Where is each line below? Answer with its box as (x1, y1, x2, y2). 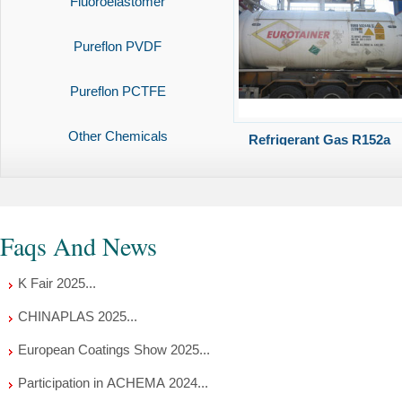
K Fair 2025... (18, 275, 96, 291)
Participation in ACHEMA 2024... (18, 375, 208, 390)
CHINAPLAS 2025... (18, 309, 137, 324)
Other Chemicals (67, 128, 168, 144)
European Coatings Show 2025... (18, 342, 210, 357)
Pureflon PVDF (74, 39, 162, 54)
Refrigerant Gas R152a (248, 132, 390, 147)
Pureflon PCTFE (69, 83, 166, 99)
